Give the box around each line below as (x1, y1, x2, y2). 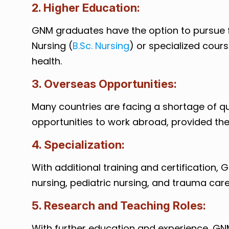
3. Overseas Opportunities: (31, 77, 177, 90)
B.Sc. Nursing (72, 39, 129, 52)
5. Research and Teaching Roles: (31, 199, 206, 212)
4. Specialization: (31, 138, 125, 151)
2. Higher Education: (31, 1, 140, 14)
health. (31, 55, 62, 67)
